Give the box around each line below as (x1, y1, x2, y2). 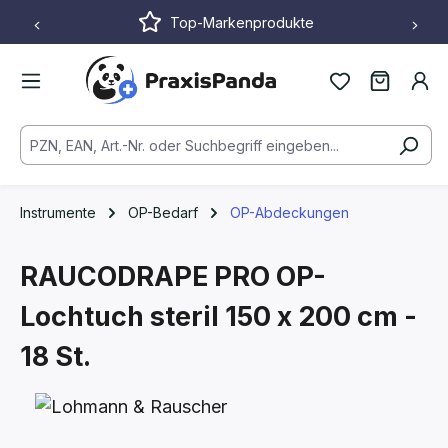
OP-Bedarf (128, 204, 198, 221)
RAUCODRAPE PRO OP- (20, 260, 326, 293)
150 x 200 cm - (225, 300, 417, 333)
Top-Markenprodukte (170, 13, 314, 31)
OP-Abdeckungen (230, 204, 349, 221)
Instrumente (20, 204, 96, 221)
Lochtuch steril (20, 300, 225, 333)
